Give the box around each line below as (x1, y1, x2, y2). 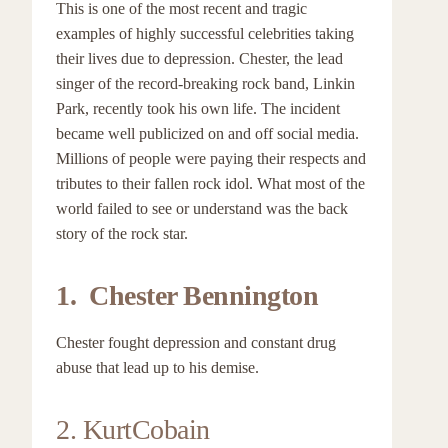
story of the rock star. (56, 225, 188, 242)
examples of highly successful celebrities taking (56, 25, 354, 42)
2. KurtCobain (56, 414, 210, 445)
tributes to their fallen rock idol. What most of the (56, 175, 365, 192)
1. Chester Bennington (56, 280, 318, 311)
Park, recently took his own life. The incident (56, 100, 340, 117)
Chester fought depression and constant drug (56, 334, 336, 351)
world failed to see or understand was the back (56, 200, 348, 217)
